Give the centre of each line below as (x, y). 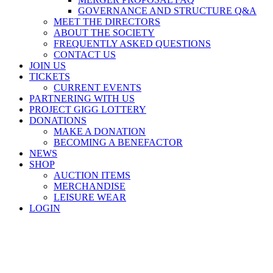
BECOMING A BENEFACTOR (118, 142)
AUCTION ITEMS (92, 175)
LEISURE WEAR (90, 197)
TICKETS (50, 76)
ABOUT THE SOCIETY (104, 33)
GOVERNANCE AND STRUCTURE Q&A (167, 11)
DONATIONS (58, 120)
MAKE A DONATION (100, 131)
